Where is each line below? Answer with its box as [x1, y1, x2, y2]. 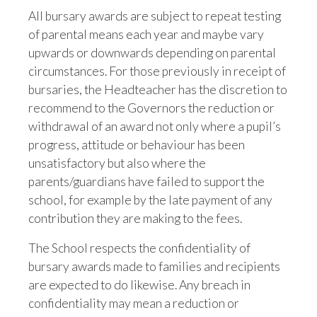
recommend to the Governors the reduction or [28, 100, 275, 115]
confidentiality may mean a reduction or [28, 296, 239, 311]
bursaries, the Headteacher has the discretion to [28, 82, 287, 97]
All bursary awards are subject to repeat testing [28, 8, 281, 23]
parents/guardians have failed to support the [28, 174, 265, 189]
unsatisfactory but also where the [28, 156, 206, 171]
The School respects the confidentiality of [28, 241, 250, 255]
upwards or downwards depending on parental [28, 45, 276, 60]
